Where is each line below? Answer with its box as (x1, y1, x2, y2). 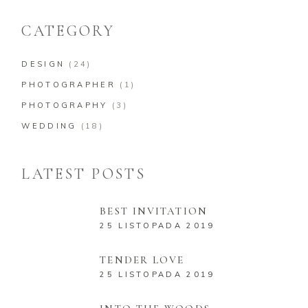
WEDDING (21, 120, 77, 131)
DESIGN (21, 58, 65, 69)
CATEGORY (21, 21, 115, 40)
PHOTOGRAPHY (21, 100, 108, 110)
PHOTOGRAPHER (21, 79, 115, 89)
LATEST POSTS (21, 164, 146, 183)
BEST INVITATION (100, 204, 208, 217)
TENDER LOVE (100, 253, 185, 266)
